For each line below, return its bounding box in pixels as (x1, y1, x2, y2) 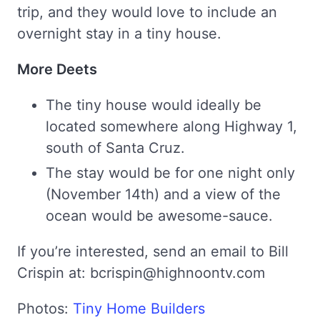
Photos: (17, 299, 73, 317)
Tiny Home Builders (73, 299, 205, 317)
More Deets (17, 60, 97, 78)
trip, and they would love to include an (17, 3, 277, 21)
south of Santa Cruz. (46, 139, 185, 156)
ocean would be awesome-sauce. (46, 206, 273, 224)
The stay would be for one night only (46, 164, 295, 181)
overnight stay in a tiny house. (17, 24, 221, 42)
